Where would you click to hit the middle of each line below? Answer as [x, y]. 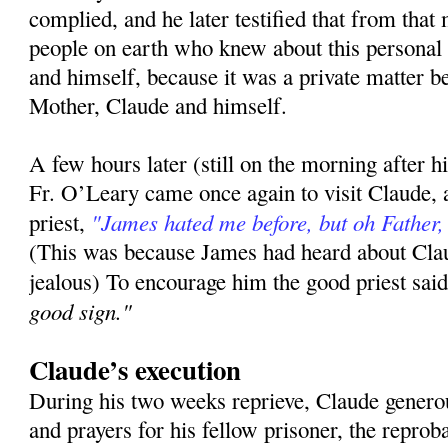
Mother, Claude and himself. [158, 105]
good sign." [81, 311]
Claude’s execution [135, 370]
